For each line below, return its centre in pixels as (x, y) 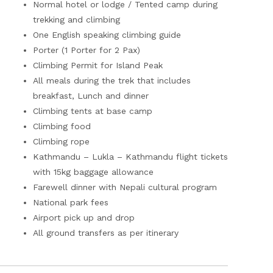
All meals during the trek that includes (112, 80)
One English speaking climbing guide (107, 35)
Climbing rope (61, 141)
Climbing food (62, 126)
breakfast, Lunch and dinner (91, 96)
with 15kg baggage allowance (93, 172)
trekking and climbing (76, 19)
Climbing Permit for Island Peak (98, 65)
